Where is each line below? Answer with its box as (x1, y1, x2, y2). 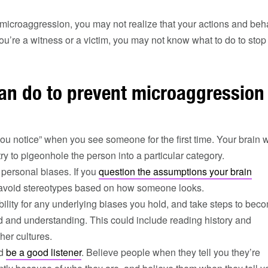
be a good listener (6, 245, 81, 259)
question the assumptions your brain (99, 165, 252, 178)
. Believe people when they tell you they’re (81, 245, 260, 259)
